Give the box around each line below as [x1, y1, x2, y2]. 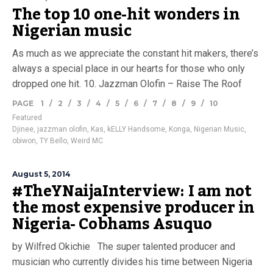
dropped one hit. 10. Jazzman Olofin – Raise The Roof [12, 78, 252, 90]
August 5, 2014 [12, 169, 71, 179]
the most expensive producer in [12, 193, 255, 223]
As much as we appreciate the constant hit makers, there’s [12, 48, 258, 59]
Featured [12, 113, 42, 122]
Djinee [12, 125, 34, 133]
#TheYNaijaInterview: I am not [12, 176, 252, 207]
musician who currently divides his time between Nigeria [12, 256, 252, 268]
